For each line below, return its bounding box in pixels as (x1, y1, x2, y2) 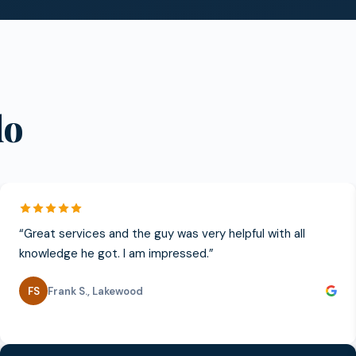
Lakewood (92, 284, 143, 298)
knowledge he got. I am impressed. (19, 246, 209, 261)
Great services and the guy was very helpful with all (24, 226, 305, 242)
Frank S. (48, 284, 87, 298)
